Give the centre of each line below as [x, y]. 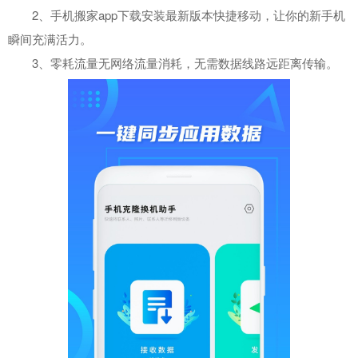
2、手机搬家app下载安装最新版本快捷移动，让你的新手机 [177, 14]
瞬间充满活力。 [50, 38]
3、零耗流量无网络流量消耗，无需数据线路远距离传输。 [173, 62]
